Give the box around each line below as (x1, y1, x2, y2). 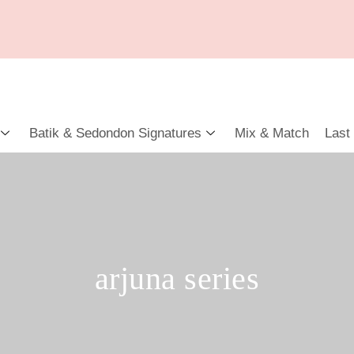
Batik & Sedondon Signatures (29, 125, 201, 141)
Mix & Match (235, 125, 309, 141)
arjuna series (94, 261, 260, 296)
